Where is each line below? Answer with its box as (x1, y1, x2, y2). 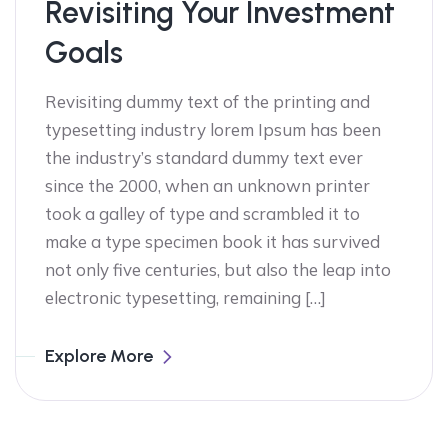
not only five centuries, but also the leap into (45, 259, 391, 281)
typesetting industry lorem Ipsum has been (45, 119, 381, 141)
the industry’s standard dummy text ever (45, 147, 363, 169)
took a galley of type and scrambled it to (45, 203, 360, 225)
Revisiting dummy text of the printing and (45, 91, 370, 113)
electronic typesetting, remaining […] (45, 287, 326, 309)
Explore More (45, 345, 153, 368)
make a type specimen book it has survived (45, 231, 380, 253)
